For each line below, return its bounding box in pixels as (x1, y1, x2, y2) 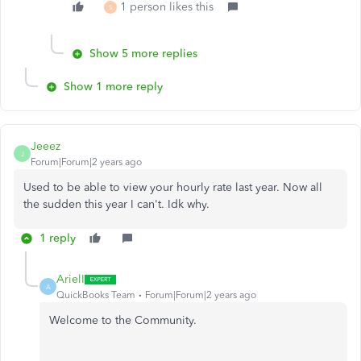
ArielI (56, 272, 85, 286)
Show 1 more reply (64, 80, 163, 93)
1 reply (39, 231, 76, 245)
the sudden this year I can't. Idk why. (23, 197, 210, 211)
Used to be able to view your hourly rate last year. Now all (23, 180, 322, 194)
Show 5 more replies (89, 47, 197, 60)
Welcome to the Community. (49, 313, 197, 327)
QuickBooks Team (56, 289, 135, 301)
